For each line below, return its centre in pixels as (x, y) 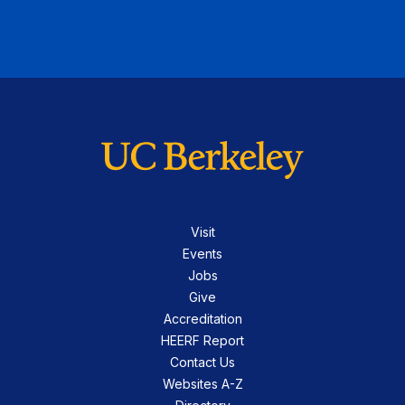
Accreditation (202, 318)
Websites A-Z (202, 383)
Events (202, 253)
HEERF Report (202, 340)
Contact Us (202, 362)
